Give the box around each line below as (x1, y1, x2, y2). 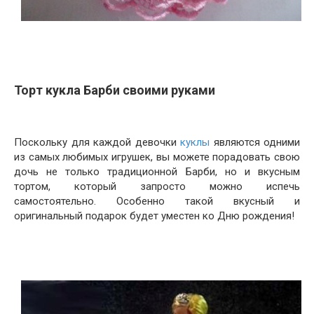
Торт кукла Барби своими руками (14, 83, 215, 97)
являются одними (210, 136, 300, 149)
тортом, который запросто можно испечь (14, 180, 300, 193)
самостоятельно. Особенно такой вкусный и (14, 195, 300, 207)
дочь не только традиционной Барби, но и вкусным (14, 165, 300, 178)
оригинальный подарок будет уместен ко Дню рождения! (14, 210, 297, 222)
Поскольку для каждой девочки (14, 136, 180, 149)
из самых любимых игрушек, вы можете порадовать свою (14, 151, 300, 163)
